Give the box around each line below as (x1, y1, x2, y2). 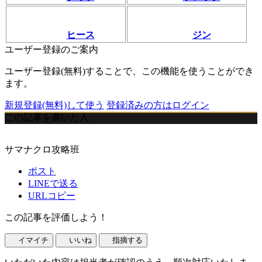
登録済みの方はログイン (106, 100, 209, 111)
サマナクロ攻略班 (5, 144, 80, 155)
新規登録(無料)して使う (5, 100, 104, 111)
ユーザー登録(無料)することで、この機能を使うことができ (5, 66, 254, 77)
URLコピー (28, 191, 75, 201)
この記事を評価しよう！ (5, 212, 108, 223)
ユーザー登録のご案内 (5, 44, 98, 55)
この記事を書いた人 (5, 112, 89, 123)
